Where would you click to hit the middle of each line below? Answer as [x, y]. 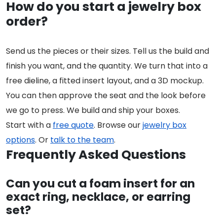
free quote [73, 125]
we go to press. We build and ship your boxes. [93, 110]
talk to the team [82, 140]
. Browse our [118, 125]
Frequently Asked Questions [96, 155]
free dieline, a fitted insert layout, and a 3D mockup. [105, 81]
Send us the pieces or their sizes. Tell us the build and [108, 51]
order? [27, 22]
